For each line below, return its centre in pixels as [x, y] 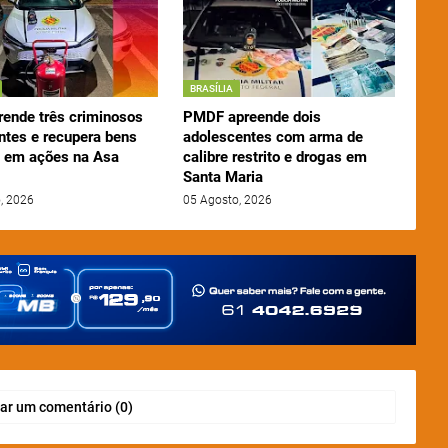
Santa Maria [222, 177]
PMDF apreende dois [251, 117]
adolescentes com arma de [272, 137]
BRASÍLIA [211, 89]
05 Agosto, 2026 [227, 200]
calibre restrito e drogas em [274, 157]
